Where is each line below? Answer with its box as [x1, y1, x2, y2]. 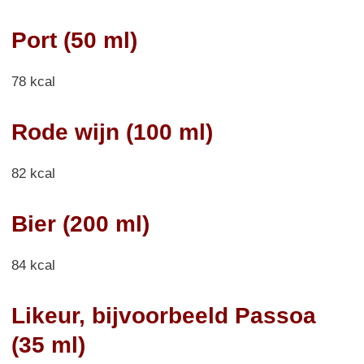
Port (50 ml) [11, 27, 137, 53]
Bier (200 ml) [11, 210, 149, 236]
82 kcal [11, 165, 55, 181]
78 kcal [11, 73, 55, 89]
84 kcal [11, 257, 55, 273]
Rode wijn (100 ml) [11, 119, 213, 145]
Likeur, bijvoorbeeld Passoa [11, 302, 316, 328]
